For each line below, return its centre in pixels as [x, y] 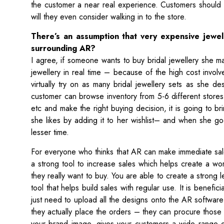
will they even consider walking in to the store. [109, 17]
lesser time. [50, 132]
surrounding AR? [63, 48]
